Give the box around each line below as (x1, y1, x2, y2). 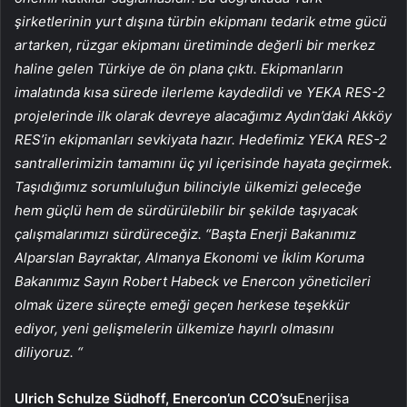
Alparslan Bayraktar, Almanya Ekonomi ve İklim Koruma (15, 248, 364, 266)
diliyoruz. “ (15, 342, 83, 361)
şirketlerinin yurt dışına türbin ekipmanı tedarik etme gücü (15, 12, 387, 30)
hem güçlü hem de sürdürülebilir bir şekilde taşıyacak (15, 201, 358, 219)
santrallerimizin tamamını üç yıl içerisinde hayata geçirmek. (15, 154, 392, 172)
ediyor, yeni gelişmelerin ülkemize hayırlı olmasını (15, 319, 334, 337)
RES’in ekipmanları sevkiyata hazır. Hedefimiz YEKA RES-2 (15, 130, 387, 148)
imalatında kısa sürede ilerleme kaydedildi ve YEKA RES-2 (15, 83, 385, 101)
